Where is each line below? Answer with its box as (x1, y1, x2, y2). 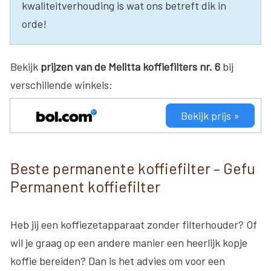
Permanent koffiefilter (10, 177, 160, 195)
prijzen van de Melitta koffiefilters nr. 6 (38, 59, 223, 73)
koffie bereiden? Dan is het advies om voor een (10, 253, 225, 267)
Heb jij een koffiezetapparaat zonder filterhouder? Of (10, 217, 257, 231)
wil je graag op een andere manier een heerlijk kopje (10, 235, 247, 249)
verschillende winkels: (10, 77, 113, 91)
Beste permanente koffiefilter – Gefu (10, 158, 255, 177)
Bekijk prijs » (181, 108, 240, 122)
